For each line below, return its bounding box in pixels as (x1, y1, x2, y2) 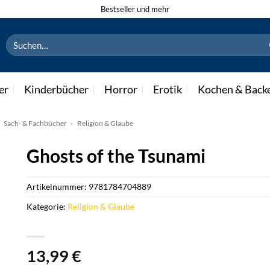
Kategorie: (27, 201, 67, 212)
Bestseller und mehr (101, 4, 169, 14)
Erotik (152, 82, 182, 96)
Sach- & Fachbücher (3, 119, 67, 128)
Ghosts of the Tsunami (27, 145, 206, 166)
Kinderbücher (24, 82, 89, 96)
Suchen (5, 34, 34, 45)
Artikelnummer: (27, 181, 89, 192)
